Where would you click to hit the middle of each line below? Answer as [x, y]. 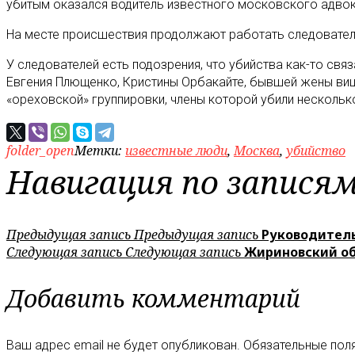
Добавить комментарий [153, 299]
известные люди [176, 151]
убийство [316, 151]
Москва [257, 151]
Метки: [100, 151]
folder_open [40, 151]
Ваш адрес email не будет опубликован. [123, 345]
